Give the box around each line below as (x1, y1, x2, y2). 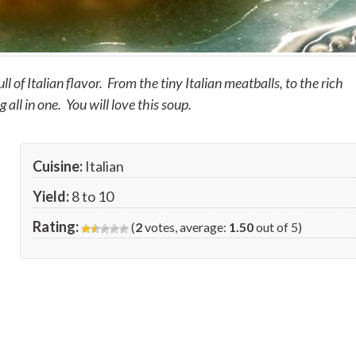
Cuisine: (33, 157, 83, 175)
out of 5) (253, 219, 303, 234)
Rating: (33, 217, 79, 235)
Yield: (33, 187, 70, 205)
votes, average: (142, 219, 230, 234)
